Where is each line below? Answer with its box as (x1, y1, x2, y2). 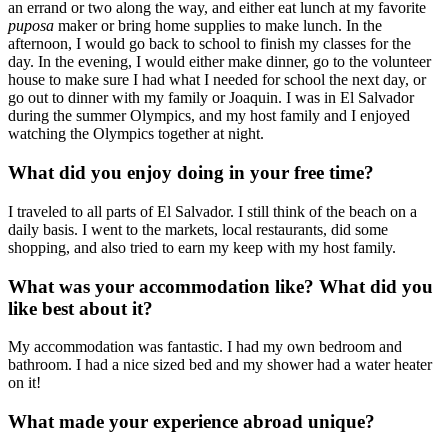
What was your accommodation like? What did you (8, 275, 433, 297)
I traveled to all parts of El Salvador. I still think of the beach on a (8, 202, 417, 220)
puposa (8, 17, 54, 35)
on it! (8, 374, 41, 392)
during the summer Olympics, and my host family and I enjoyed (8, 107, 410, 125)
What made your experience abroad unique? (8, 410, 375, 432)
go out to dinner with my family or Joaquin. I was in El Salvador (8, 89, 414, 107)
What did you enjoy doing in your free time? (8, 162, 374, 184)
